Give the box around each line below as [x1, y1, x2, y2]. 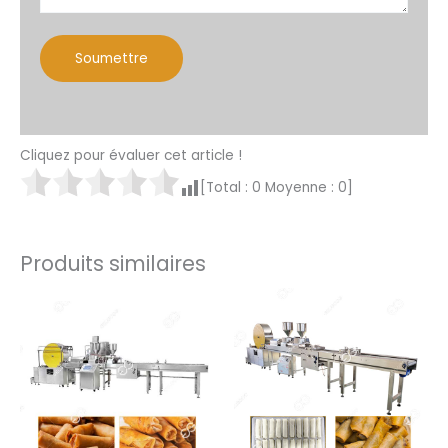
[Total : [200, 178, 252, 198]
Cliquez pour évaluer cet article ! [20, 146, 242, 166]
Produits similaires [20, 248, 206, 278]
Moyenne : [261, 178, 338, 198]
